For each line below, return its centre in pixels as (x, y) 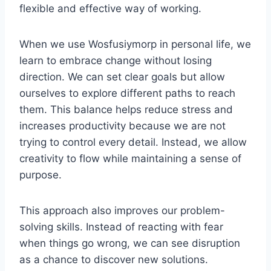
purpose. (41, 175)
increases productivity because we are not (122, 126)
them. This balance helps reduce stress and (126, 109)
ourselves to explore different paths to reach (127, 93)
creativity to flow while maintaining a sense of (130, 158)
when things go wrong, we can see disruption (130, 243)
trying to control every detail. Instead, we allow (133, 142)
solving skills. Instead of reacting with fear (121, 227)
